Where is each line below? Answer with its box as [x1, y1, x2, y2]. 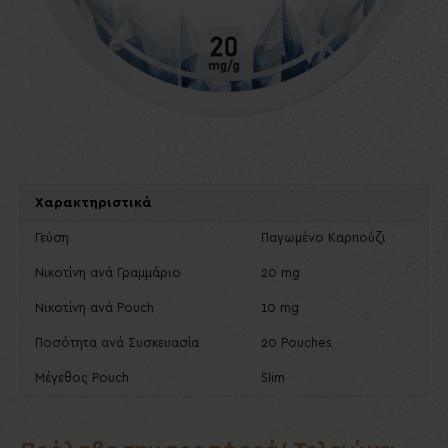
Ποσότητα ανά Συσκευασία [35, 337, 199, 350]
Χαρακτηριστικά [35, 196, 152, 210]
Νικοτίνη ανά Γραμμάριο [35, 267, 181, 280]
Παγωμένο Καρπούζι [261, 232, 386, 245]
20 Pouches [261, 337, 332, 350]
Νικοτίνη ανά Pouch [35, 302, 154, 315]
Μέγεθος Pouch [35, 372, 129, 385]
